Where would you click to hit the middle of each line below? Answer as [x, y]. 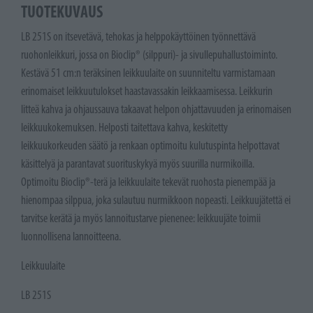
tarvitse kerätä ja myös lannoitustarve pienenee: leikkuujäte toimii [141, 218]
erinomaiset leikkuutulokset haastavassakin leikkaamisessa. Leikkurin [147, 91]
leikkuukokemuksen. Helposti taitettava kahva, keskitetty [124, 128]
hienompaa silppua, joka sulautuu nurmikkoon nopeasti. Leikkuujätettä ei [156, 200]
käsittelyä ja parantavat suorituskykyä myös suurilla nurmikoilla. [138, 164]
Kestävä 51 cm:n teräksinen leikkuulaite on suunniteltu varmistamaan [148, 73]
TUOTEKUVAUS [62, 12]
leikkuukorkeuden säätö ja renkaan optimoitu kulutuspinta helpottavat [150, 146]
